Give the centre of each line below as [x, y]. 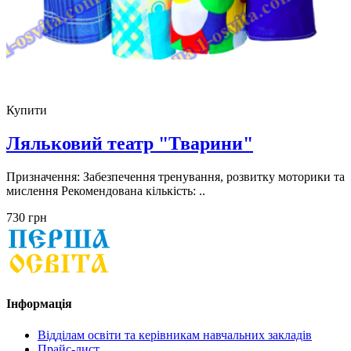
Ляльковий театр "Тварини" [130, 144]
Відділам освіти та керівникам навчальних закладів [175, 335]
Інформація [39, 304]
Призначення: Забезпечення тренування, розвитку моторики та [175, 177]
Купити [27, 110]
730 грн [27, 218]
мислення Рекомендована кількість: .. [106, 191]
